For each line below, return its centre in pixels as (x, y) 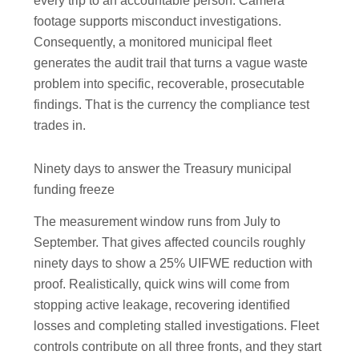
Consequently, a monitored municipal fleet (153, 42)
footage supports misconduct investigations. (158, 21)
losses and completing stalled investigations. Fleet (177, 326)
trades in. (60, 125)
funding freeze (75, 189)
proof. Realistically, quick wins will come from (162, 284)
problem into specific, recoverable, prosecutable (169, 83)
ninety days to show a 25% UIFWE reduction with (173, 264)
